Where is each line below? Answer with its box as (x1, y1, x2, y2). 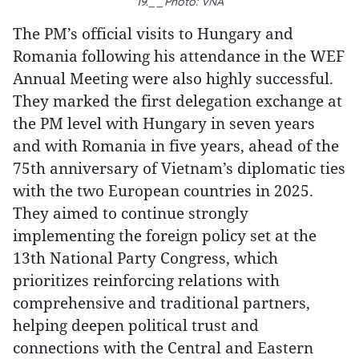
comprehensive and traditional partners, (13, 292, 310, 313)
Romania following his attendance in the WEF (13, 46, 345, 66)
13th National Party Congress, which (13, 248, 278, 268)
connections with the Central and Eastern (13, 337, 313, 357)
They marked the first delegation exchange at (13, 91, 342, 111)
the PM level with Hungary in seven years (13, 113, 315, 133)
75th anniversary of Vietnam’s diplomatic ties (13, 158, 345, 178)
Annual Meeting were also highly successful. (13, 68, 333, 88)
